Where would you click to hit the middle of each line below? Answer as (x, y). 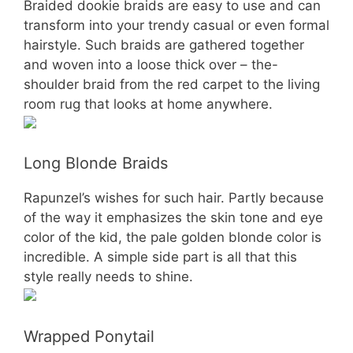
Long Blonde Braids (96, 163)
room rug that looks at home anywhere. (148, 104)
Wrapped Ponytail (89, 336)
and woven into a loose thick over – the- (151, 64)
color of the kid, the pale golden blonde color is (173, 237)
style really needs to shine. (108, 277)
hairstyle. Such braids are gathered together (164, 45)
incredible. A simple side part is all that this (160, 257)
